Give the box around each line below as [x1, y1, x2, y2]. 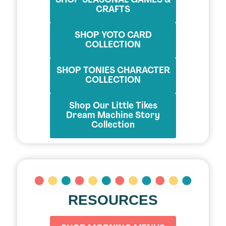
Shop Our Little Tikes [69, 101, 157, 111]
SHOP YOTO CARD [74, 30, 152, 40]
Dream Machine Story [66, 110, 160, 121]
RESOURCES [68, 192, 158, 208]
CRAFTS [96, 5, 130, 15]
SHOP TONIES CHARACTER [56, 66, 170, 76]
